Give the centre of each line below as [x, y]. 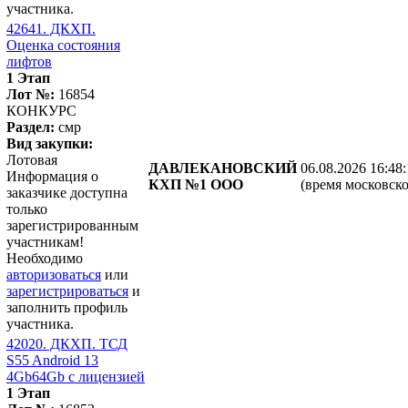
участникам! [45, 241]
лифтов [29, 61]
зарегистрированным [72, 225]
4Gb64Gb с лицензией [76, 376]
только [27, 209]
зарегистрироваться [67, 291]
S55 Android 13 [52, 360]
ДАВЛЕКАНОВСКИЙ [223, 168]
